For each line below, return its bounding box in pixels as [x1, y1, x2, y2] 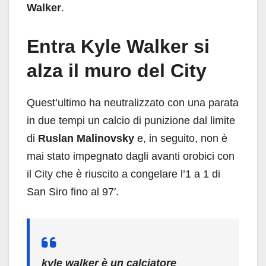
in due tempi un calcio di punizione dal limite [27, 115, 235, 127]
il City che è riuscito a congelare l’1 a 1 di [27, 168, 220, 180]
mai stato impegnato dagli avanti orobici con [27, 150, 235, 163]
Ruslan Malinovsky [38, 132, 137, 145]
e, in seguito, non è [137, 132, 227, 145]
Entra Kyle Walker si [27, 36, 210, 58]
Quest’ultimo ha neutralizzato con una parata [27, 97, 239, 109]
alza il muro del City [27, 60, 207, 82]
